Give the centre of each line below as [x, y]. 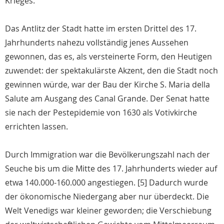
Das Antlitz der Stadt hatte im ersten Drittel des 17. [101, 29]
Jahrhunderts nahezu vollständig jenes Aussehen [97, 43]
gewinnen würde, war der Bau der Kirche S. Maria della [107, 85]
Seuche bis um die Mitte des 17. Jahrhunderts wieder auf [111, 169]
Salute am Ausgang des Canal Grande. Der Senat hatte [107, 99]
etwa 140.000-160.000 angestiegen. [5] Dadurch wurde [106, 183]
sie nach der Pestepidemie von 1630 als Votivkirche [101, 113]
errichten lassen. [36, 127]
